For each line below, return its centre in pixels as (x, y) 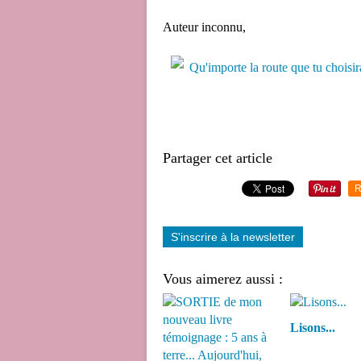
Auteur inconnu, (204, 27)
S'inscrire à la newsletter (233, 237)
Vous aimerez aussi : (223, 279)
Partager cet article (218, 158)
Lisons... (312, 328)
